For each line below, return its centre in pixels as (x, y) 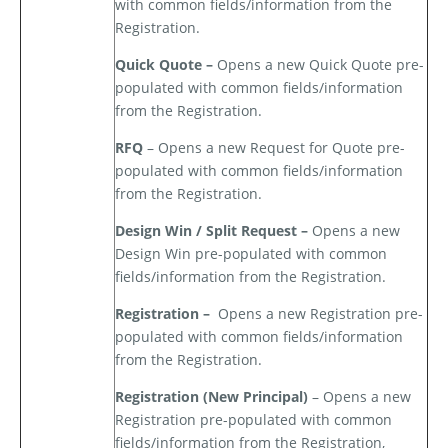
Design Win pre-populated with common (251, 254)
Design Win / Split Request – (213, 231)
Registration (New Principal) (211, 397)
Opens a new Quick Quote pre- (320, 65)
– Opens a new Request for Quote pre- (276, 148)
